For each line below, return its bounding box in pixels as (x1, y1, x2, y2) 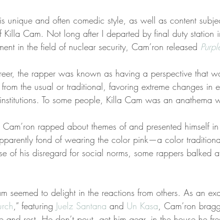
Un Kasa (127, 199, 158, 212)
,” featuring (13, 199, 56, 212)
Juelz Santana (56, 199, 107, 212)
